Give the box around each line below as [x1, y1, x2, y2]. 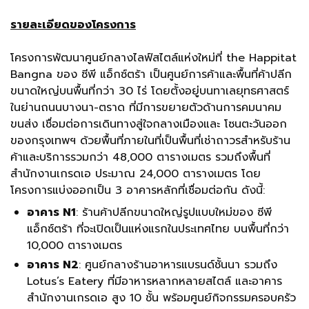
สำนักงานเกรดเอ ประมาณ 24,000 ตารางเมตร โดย [10, 166, 261, 182]
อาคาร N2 [27, 257, 79, 273]
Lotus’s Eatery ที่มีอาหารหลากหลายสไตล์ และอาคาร [27, 273, 282, 290]
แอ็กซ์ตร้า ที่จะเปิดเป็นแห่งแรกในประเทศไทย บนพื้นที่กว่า [27, 221, 289, 237]
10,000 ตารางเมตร [27, 237, 122, 254]
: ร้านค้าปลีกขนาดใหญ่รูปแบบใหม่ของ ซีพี [76, 204, 272, 221]
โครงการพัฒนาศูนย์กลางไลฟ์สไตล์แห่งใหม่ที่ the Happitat [10, 50, 297, 66]
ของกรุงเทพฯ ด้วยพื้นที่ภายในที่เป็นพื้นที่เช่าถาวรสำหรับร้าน [10, 132, 290, 149]
